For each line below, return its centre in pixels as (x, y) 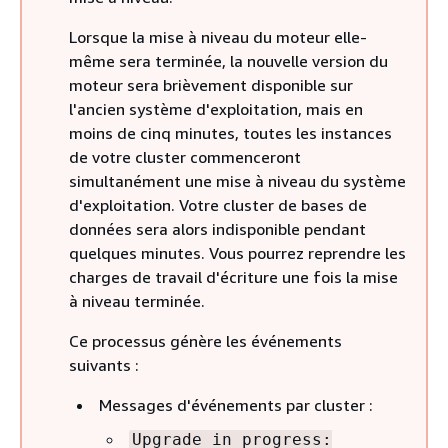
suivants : (104, 365)
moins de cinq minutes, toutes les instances (230, 133)
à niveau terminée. (137, 301)
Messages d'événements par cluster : (236, 405)
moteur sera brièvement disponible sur (211, 85)
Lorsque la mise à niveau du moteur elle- (218, 37)
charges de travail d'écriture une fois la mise (233, 277)
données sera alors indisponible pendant (217, 229)
